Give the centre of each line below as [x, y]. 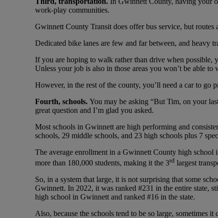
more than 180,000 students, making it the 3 [102, 163]
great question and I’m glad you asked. [94, 110]
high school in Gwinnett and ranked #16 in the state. [115, 197]
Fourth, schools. [62, 102]
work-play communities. [72, 10]
